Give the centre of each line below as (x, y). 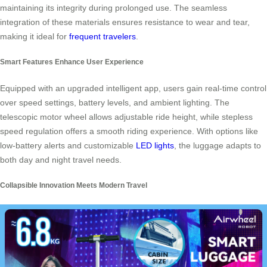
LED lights (155, 145)
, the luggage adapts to (218, 145)
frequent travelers (103, 36)
